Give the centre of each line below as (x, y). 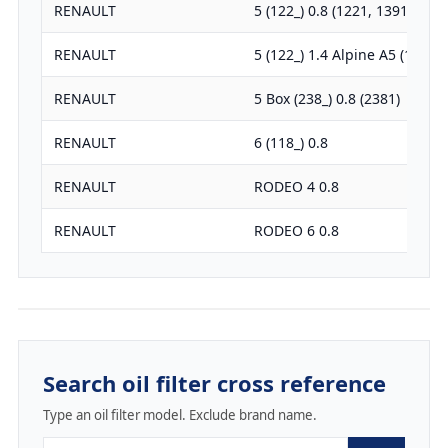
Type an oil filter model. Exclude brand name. (179, 415)
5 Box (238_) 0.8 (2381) (326, 99)
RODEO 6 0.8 (296, 231)
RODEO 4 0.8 (296, 187)
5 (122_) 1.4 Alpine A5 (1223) (346, 55)
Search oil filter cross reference (214, 383)
